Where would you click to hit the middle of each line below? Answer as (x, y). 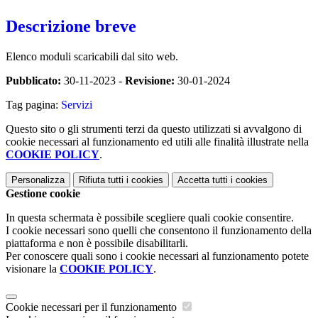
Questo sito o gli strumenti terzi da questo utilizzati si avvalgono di (154, 128)
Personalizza (38, 180)
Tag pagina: (33, 104)
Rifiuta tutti (101, 180)
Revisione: (150, 80)
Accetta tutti (203, 180)
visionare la (33, 268)
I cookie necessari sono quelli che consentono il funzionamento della (159, 230)
